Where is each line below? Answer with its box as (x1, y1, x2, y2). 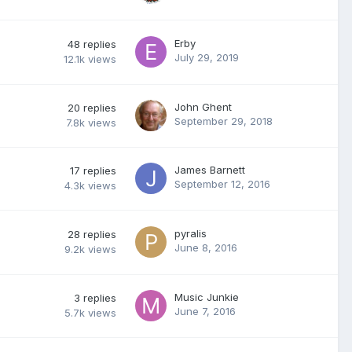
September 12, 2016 (174, 177, 270, 190)
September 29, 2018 (174, 114, 273, 127)
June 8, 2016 (174, 240, 237, 254)
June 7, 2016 (174, 304, 236, 317)
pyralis (174, 226, 207, 240)
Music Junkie (174, 290, 239, 303)
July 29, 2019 (174, 50, 239, 64)
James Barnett (174, 163, 245, 176)
